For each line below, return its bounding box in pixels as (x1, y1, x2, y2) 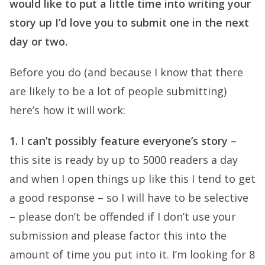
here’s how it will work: (9, 103, 125, 117)
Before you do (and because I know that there (9, 65, 243, 79)
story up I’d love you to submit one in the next (9, 15, 249, 30)
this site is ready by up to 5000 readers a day (9, 153, 238, 167)
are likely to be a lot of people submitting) (9, 84, 227, 98)
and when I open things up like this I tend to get (9, 172, 256, 186)
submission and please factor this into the (9, 228, 227, 243)
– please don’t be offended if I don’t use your (9, 209, 236, 224)
